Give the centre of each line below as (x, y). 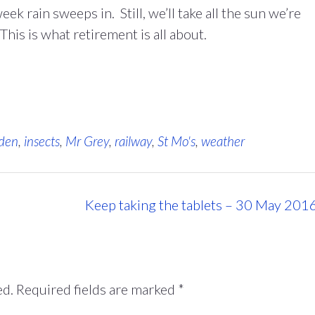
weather (223, 141)
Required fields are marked (97, 289)
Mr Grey (87, 141)
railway (133, 141)
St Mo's (176, 141)
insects (42, 141)
